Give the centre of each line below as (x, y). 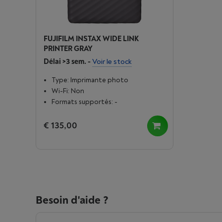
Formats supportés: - (84, 102)
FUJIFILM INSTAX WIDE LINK (91, 39)
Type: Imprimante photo (90, 80)
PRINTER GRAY (68, 49)
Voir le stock (112, 62)
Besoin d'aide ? (72, 200)
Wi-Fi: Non (68, 91)
